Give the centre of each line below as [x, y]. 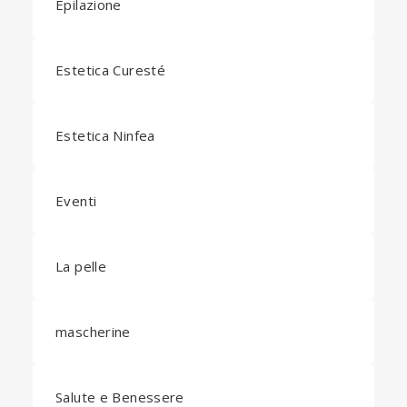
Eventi [76, 201]
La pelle [81, 266]
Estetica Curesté [111, 70]
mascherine [93, 332]
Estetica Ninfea [105, 135]
